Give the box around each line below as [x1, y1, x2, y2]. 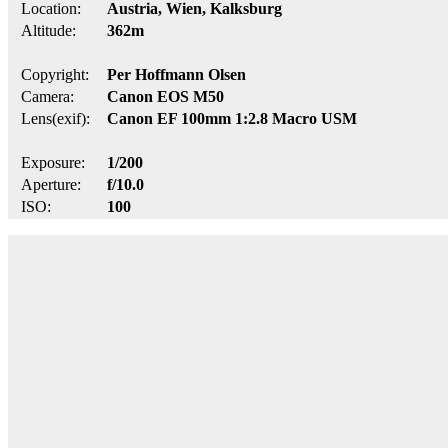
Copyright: [21, 65, 89, 83]
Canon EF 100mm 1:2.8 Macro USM [107, 109, 357, 127]
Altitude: [21, 21, 76, 39]
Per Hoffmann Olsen [107, 65, 246, 83]
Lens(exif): [21, 109, 90, 127]
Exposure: [21, 153, 85, 171]
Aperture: [21, 175, 81, 193]
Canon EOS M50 [107, 87, 224, 105]
